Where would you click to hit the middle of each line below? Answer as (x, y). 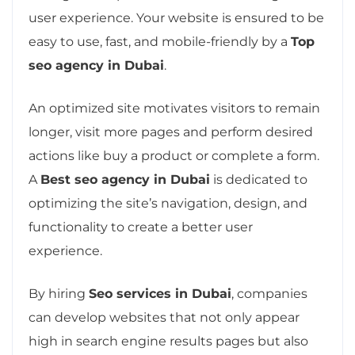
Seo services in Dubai (160, 293)
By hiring (59, 293)
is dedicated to (259, 179)
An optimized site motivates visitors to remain (174, 108)
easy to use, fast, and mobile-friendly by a (160, 41)
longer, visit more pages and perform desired (171, 132)
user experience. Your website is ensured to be (176, 17)
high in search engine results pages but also (168, 341)
